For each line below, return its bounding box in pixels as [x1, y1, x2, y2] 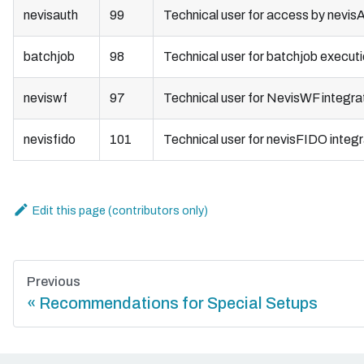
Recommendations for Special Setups [39, 294, 318, 313]
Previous [27, 275, 80, 289]
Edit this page [32, 204, 106, 218]
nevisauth [24, 8, 78, 23]
